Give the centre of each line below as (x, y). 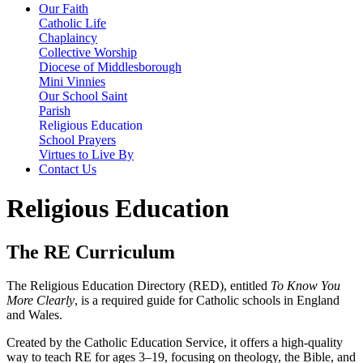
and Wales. (34, 315)
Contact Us (68, 169)
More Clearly (41, 301)
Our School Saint (83, 96)
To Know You (305, 286)
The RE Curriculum (91, 252)
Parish (55, 110)
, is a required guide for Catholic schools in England (207, 301)
